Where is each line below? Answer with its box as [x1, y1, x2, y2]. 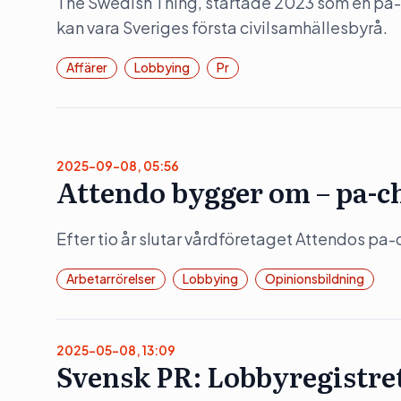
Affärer [66, 58, 107, 75]
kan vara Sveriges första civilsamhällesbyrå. [56, 16, 388, 38]
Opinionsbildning [265, 269, 364, 286]
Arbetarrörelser [66, 269, 156, 286]
